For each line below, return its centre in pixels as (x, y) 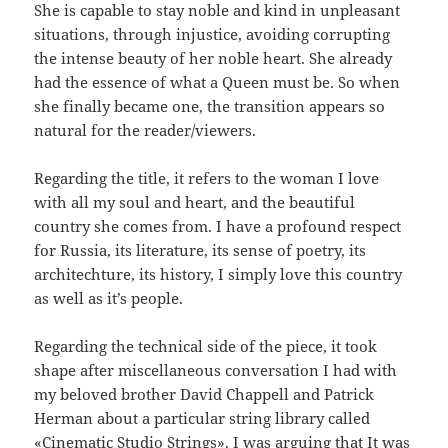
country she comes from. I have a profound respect (218, 225)
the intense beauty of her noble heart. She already (213, 57)
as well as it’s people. (109, 297)
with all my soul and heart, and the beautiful (195, 201)
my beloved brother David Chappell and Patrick (204, 393)
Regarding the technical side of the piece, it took (206, 345)
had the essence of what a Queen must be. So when (217, 81)
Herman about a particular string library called (202, 417)
